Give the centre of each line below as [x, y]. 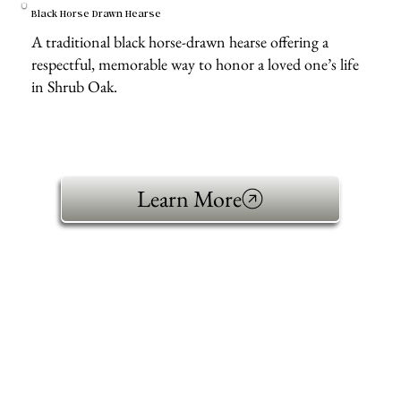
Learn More [190, 198]
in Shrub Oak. [74, 87]
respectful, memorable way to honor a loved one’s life [195, 64]
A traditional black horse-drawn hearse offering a [179, 42]
